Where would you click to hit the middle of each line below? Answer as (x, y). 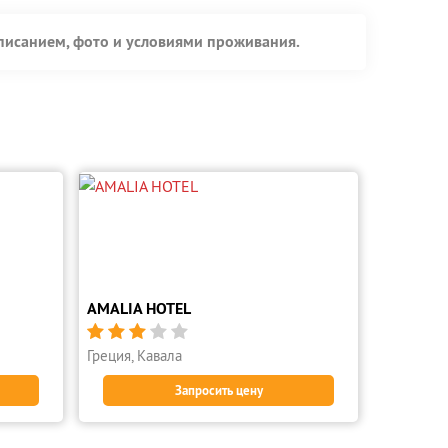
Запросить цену (218, 390)
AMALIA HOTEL (139, 308)
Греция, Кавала (134, 355)
